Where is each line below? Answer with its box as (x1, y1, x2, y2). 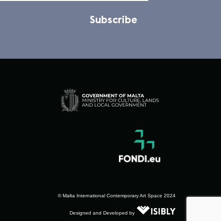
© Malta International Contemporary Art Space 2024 (57, 192, 176, 198)
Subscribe (90, 12, 138, 26)
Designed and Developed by (69, 210, 135, 216)
